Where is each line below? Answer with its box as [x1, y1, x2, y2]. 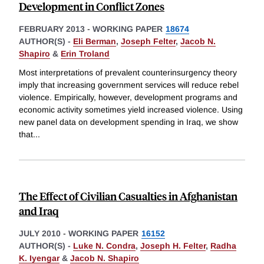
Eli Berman [73, 37, 116, 47]
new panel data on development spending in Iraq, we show [19, 117, 238, 127]
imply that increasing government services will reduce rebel [19, 80, 239, 90]
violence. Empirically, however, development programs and [19, 93, 237, 103]
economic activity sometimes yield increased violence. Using [19, 105, 243, 115]
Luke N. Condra [73, 241, 136, 251]
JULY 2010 [19, 229, 61, 239]
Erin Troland [61, 49, 110, 59]
